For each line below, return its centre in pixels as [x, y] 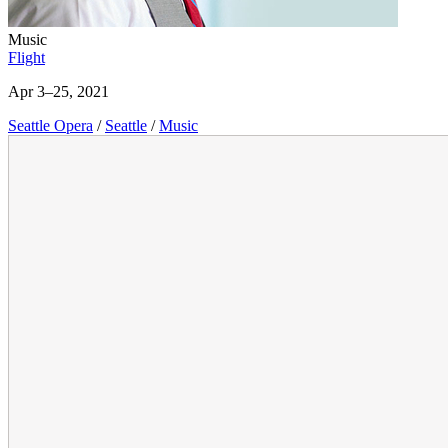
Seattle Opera [50, 126]
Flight [26, 58]
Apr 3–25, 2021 [58, 92]
